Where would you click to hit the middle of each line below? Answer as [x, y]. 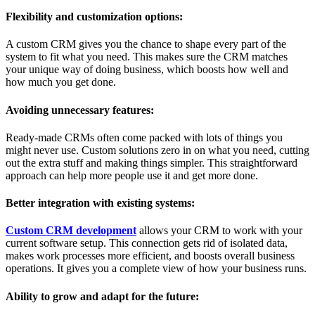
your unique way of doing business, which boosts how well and [147, 70]
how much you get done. [61, 82]
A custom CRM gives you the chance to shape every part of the [146, 44]
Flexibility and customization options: [94, 17]
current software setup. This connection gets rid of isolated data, [147, 243]
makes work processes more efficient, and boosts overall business [150, 256]
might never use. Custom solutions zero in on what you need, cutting [157, 150]
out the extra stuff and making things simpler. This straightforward [152, 162]
